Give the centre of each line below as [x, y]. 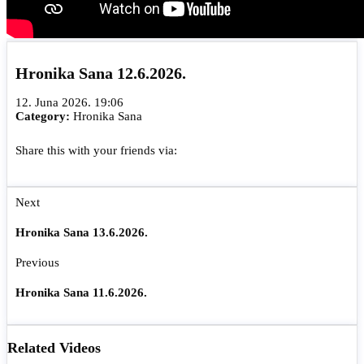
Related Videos [54, 348]
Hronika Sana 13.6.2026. [82, 233]
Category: [44, 117]
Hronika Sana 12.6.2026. [101, 73]
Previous [37, 263]
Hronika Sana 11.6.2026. [81, 292]
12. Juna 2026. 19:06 [69, 103]
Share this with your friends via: [104, 151]
